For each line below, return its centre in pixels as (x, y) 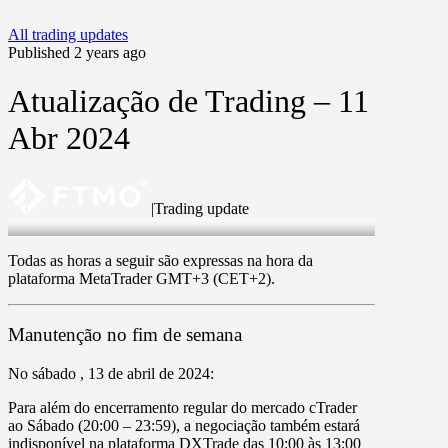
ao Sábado (43, 426)
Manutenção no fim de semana (125, 335)
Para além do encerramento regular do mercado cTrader (182, 408)
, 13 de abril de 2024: (147, 374)
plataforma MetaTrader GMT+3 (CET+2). (141, 278)
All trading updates (68, 34)
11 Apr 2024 (47, 226)
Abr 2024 (69, 138)
